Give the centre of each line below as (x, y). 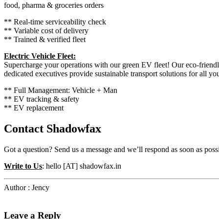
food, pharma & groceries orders (54, 5)
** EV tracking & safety (42, 99)
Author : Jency (27, 188)
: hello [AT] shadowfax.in (82, 166)
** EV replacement (34, 108)
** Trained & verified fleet (45, 40)
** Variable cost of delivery (46, 31)
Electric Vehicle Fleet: (40, 56)
